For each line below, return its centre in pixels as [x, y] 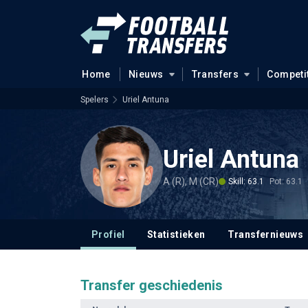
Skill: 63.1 [246, 181]
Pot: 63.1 [286, 181]
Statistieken [176, 234]
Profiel [108, 234]
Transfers [215, 74]
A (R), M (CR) [191, 181]
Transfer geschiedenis [152, 285]
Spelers [95, 100]
